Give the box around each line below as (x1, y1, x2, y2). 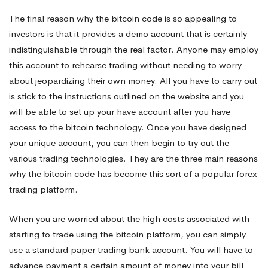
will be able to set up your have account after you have (9, 106, 230, 118)
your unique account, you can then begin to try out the (9, 137, 229, 149)
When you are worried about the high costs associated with (9, 212, 249, 224)
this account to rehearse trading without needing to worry (9, 59, 242, 71)
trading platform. (9, 184, 78, 196)
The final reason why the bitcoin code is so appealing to (9, 13, 237, 25)
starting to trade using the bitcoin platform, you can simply (9, 228, 246, 240)
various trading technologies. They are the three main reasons (9, 153, 258, 165)
